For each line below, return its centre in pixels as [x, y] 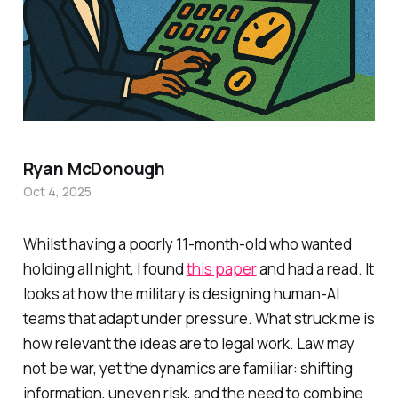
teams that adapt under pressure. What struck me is [199, 318]
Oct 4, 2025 [57, 191]
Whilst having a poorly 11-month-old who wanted [187, 243]
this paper [221, 268]
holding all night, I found [104, 268]
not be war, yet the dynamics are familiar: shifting [187, 368]
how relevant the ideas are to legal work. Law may [188, 343]
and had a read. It [315, 268]
